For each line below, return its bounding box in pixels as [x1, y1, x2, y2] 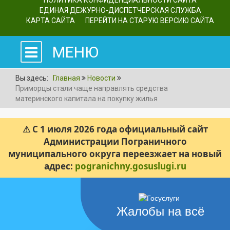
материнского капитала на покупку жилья [15, 94, 158, 103]
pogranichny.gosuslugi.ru [74, 160, 186, 172]
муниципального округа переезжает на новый [8, 147, 222, 160]
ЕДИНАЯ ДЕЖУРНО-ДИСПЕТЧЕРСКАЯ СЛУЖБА [39, 6, 201, 14]
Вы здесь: [15, 73, 51, 82]
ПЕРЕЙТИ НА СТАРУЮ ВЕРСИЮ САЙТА [85, 16, 214, 25]
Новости [87, 73, 116, 82]
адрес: [44, 160, 75, 172]
